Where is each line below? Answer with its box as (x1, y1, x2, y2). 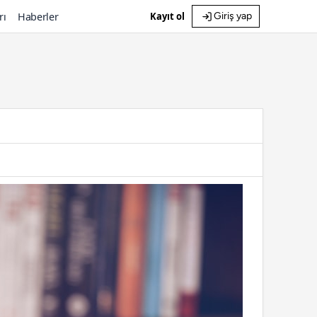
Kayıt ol (149, 10, 185, 23)
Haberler (17, 9, 59, 23)
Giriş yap (214, 10, 252, 22)
